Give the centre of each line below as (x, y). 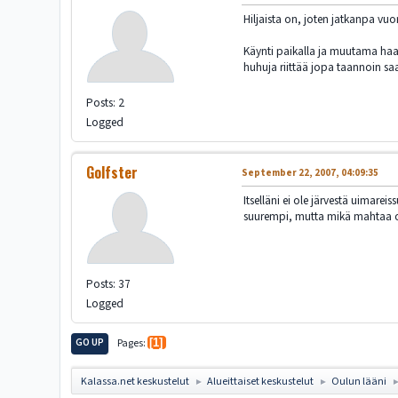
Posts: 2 (106, 103)
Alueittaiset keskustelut (261, 381)
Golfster (112, 173)
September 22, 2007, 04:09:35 (310, 173)
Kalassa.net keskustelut (135, 381)
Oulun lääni (359, 381)
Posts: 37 (109, 284)
